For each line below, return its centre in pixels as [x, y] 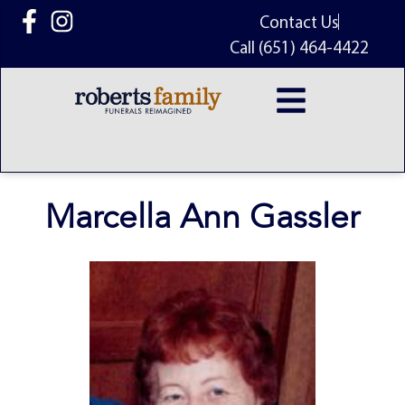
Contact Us [299, 22]
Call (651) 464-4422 [299, 47]
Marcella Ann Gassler [202, 217]
